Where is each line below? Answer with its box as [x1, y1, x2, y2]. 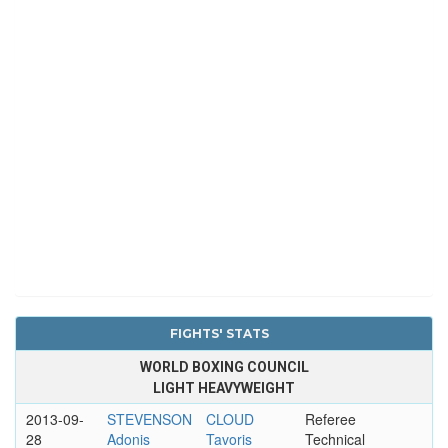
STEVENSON [106, 408, 192, 429]
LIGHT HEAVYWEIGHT [153, 379, 295, 396]
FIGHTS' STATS [169, 325, 269, 341]
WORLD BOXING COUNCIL [139, 358, 309, 375]
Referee [304, 408, 356, 429]
